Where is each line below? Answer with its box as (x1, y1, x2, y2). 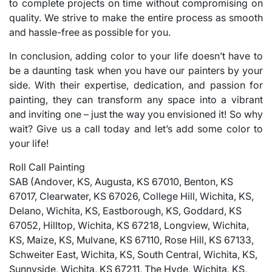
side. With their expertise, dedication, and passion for (9, 78, 263, 91)
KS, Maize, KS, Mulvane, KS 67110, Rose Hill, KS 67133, (9, 233, 254, 246)
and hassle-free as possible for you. (9, 25, 171, 38)
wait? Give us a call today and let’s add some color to (9, 122, 263, 135)
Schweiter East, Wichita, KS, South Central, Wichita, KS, (9, 248, 257, 260)
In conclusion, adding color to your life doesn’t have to (9, 49, 263, 62)
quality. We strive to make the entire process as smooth (9, 11, 263, 24)
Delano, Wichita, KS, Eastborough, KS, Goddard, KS (9, 204, 242, 217)
